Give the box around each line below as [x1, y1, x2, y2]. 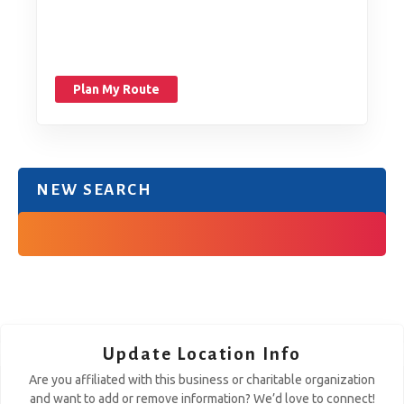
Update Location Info [103, 344, 301, 363]
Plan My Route [73, 81, 160, 96]
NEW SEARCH [36, 180, 151, 198]
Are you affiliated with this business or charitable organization [29, 372, 375, 387]
